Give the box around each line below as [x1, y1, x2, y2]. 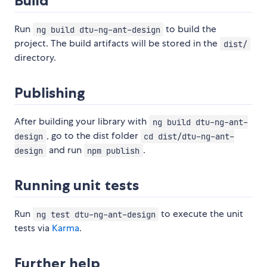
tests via [14, 222, 52, 235]
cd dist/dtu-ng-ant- [144, 131, 235, 142]
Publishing [14, 84, 85, 102]
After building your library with [14, 115, 149, 128]
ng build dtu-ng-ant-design [36, 24, 160, 35]
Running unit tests [14, 176, 139, 194]
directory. [14, 51, 56, 64]
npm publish [87, 145, 140, 156]
